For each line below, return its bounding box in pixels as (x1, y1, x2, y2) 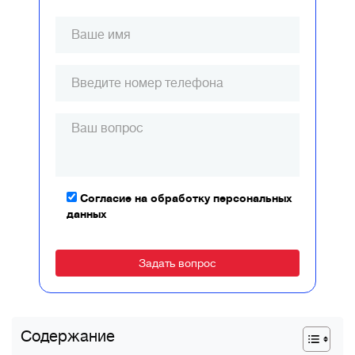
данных (67, 208, 107, 220)
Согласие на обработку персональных (80, 192, 292, 204)
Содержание (21, 327, 115, 345)
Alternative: (55, 278, 116, 291)
